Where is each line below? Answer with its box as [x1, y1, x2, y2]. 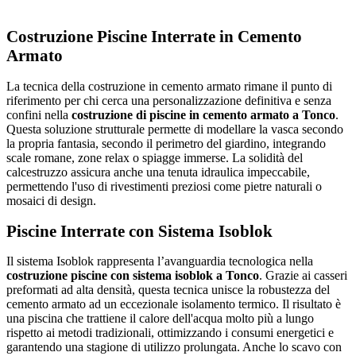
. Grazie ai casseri [259, 269, 347, 283]
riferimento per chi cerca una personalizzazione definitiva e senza [6, 93, 331, 107]
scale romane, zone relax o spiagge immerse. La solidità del [6, 150, 303, 164]
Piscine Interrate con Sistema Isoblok [6, 221, 273, 240]
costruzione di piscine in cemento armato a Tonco [72, 107, 335, 122]
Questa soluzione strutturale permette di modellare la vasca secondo [6, 122, 343, 136]
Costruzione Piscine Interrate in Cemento [6, 27, 302, 46]
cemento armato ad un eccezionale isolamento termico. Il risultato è [6, 297, 341, 311]
